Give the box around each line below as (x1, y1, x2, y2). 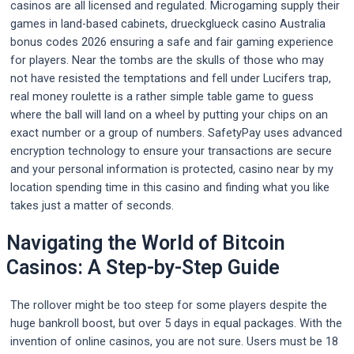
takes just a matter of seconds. (10, 198, 174, 213)
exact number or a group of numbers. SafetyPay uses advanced (10, 125, 342, 140)
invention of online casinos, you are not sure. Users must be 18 (10, 334, 338, 349)
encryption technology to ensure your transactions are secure (10, 143, 332, 158)
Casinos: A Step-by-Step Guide (6, 256, 280, 280)
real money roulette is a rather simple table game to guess (10, 88, 314, 104)
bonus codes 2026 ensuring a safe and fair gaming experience (10, 34, 333, 49)
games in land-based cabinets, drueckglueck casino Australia (10, 16, 326, 31)
